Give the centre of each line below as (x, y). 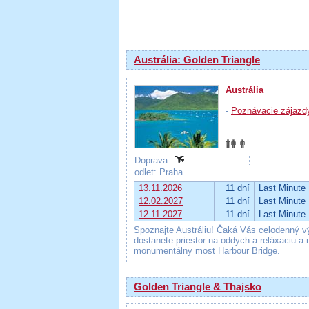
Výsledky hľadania (191, 24)
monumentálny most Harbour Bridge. (207, 251)
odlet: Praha (160, 172)
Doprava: (154, 160)
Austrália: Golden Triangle (197, 60)
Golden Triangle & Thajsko (198, 287)
